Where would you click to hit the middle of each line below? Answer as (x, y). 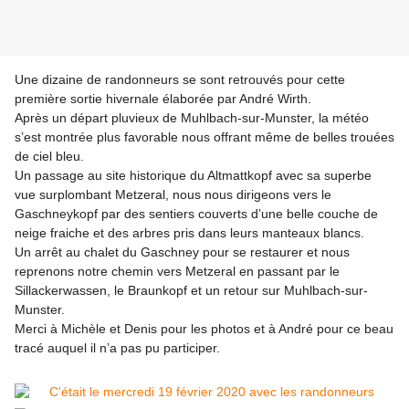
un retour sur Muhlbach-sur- (287, 291)
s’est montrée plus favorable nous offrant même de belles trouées (204, 137)
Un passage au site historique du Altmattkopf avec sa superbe (193, 176)
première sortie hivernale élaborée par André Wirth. (163, 99)
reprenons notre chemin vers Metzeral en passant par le (177, 272)
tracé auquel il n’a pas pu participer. (117, 348)
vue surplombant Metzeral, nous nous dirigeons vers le (173, 195)
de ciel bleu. (49, 157)
